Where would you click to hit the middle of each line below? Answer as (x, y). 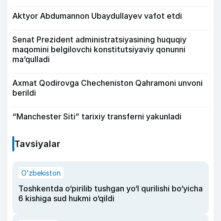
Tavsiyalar (37, 144)
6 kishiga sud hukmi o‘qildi (66, 198)
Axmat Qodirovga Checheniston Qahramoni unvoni (108, 83)
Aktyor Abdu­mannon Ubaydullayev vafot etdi (97, 16)
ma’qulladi (31, 59)
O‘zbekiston (41, 173)
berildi (24, 92)
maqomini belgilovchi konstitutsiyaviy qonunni (99, 49)
